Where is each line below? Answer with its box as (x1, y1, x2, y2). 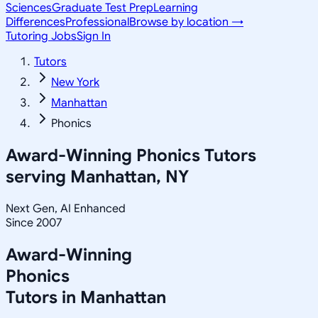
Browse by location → (129, 15, 243, 29)
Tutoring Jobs (6, 29, 77, 43)
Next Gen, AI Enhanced (6, 201, 126, 216)
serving (6, 165, 70, 187)
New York (51, 75, 99, 89)
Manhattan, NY (70, 165, 189, 187)
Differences (6, 15, 65, 29)
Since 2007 (6, 215, 62, 230)
